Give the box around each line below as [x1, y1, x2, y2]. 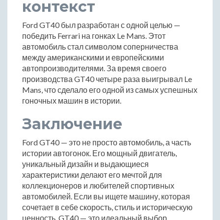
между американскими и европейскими [22, 52, 164, 62]
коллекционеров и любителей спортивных [22, 180, 174, 190]
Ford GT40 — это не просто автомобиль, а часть [22, 137, 191, 147]
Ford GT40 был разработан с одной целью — [22, 20, 180, 29]
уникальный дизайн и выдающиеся [22, 159, 149, 168]
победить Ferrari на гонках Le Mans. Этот [22, 30, 165, 40]
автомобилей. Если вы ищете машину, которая [22, 191, 190, 201]
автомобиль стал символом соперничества [22, 41, 178, 51]
